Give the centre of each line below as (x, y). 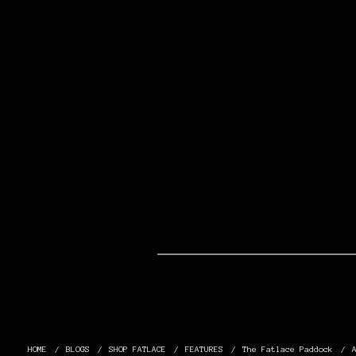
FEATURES (204, 349)
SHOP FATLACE (137, 349)
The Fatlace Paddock (288, 349)
